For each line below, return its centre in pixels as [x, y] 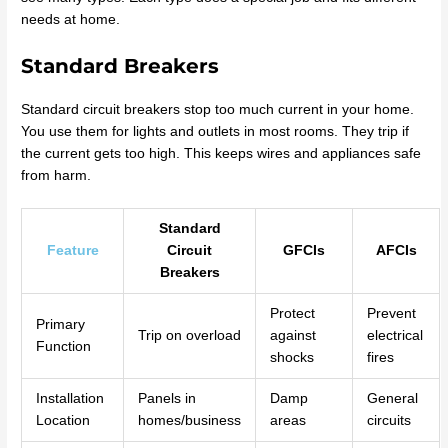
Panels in [166, 399]
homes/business [189, 421]
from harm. [56, 175]
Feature [72, 251]
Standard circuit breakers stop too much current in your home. [218, 109]
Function [63, 347]
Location [62, 421]
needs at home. [71, 19]
